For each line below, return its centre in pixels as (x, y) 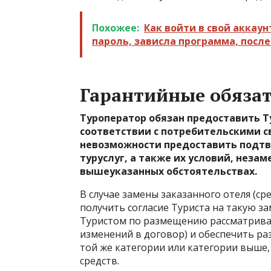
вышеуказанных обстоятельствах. (168, 171)
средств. (100, 261)
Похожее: (116, 28)
